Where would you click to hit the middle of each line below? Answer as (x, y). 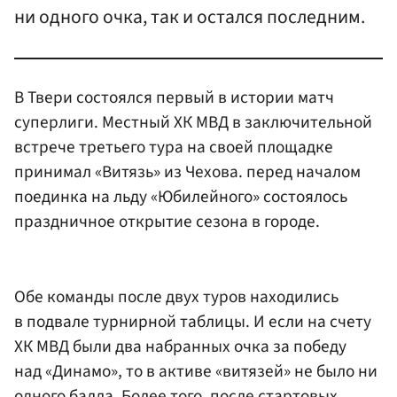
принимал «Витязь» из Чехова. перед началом (187, 171)
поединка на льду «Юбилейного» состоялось (181, 196)
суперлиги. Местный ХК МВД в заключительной (193, 122)
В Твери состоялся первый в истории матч (174, 97)
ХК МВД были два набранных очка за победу (180, 347)
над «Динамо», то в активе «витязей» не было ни (196, 372)
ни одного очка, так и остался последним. (190, 17)
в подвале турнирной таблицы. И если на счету (193, 322)
